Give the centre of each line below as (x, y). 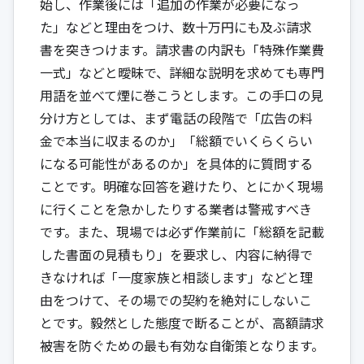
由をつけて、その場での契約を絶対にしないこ (176, 299)
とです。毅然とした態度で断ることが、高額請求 (182, 322)
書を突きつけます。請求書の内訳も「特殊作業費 (182, 49)
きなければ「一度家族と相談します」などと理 (176, 277)
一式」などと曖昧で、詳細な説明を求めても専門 (182, 72)
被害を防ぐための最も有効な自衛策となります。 (182, 345)
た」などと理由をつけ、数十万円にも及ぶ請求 (176, 26)
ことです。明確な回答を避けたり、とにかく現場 (182, 186)
